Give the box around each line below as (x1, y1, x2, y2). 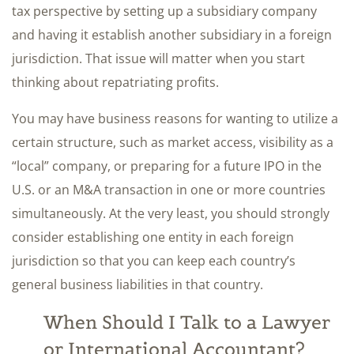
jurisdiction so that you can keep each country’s (12, 252, 296, 270)
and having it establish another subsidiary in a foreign (12, 26, 332, 44)
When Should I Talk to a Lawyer (43, 311, 330, 334)
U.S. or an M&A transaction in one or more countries (12, 181, 326, 199)
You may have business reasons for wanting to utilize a (12, 110, 338, 128)
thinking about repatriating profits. (12, 73, 219, 92)
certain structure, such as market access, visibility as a (12, 134, 333, 152)
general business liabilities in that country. (12, 276, 263, 294)
